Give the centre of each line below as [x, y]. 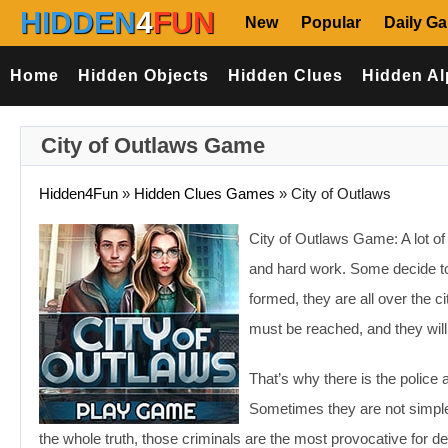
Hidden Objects [143, 75]
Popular [331, 22]
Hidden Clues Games [204, 193]
